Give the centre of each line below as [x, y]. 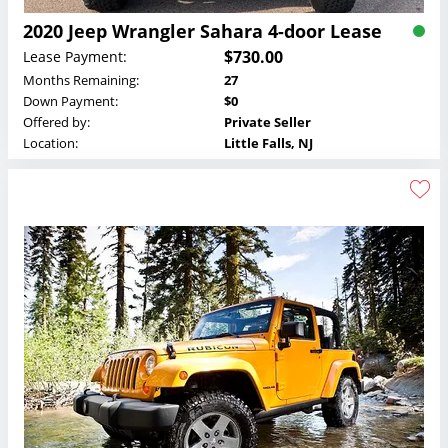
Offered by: [56, 121]
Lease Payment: [75, 57]
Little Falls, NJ [268, 142]
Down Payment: [70, 100]
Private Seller [267, 121]
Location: [50, 142]
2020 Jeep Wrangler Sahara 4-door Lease [202, 30]
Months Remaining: [81, 79]
